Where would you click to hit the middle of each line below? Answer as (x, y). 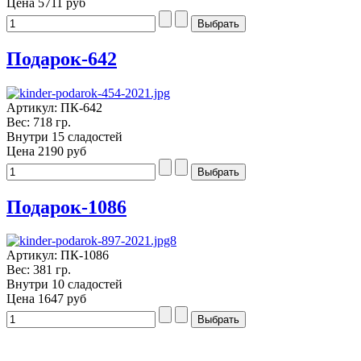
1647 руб (62, 299)
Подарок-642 (62, 58)
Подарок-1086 (66, 207)
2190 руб (62, 151)
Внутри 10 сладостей (64, 284)
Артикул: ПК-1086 (58, 255)
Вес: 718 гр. (39, 122)
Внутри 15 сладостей (64, 136)
